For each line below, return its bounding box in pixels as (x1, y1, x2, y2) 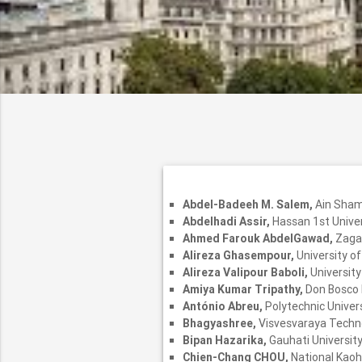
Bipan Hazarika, (182, 333, 269, 348)
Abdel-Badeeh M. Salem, (182, 197, 315, 213)
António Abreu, (182, 299, 265, 314)
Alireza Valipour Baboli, (182, 265, 310, 280)
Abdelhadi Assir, (182, 214, 272, 229)
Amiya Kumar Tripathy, (182, 282, 305, 297)
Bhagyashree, (182, 316, 259, 331)
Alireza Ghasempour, (182, 248, 294, 263)
